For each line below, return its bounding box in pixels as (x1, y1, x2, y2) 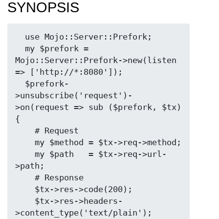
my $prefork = (15, 44, 25, 53)
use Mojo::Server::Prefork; (15, 32, 25, 42)
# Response (15, 173, 35, 182)
